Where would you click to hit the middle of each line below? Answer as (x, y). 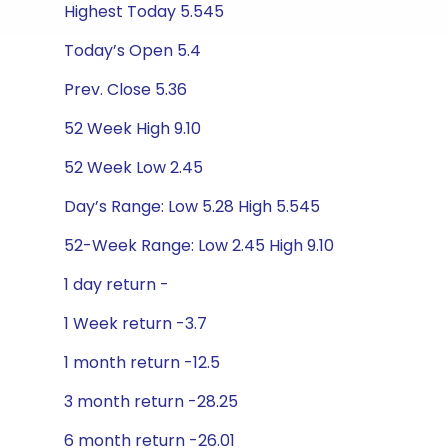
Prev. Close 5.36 (125, 89)
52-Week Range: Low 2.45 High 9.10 (199, 245)
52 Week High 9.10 (132, 128)
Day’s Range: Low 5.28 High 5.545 (192, 206)
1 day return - (116, 284)
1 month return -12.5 (142, 362)
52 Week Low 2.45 (133, 167)
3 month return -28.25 (151, 401)
